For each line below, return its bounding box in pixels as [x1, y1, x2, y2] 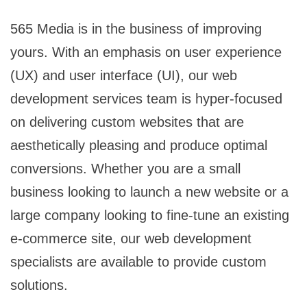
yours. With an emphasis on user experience [10, 45, 282, 60]
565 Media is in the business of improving [10, 21, 262, 37]
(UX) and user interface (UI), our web [10, 68, 237, 84]
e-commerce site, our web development [10, 231, 251, 247]
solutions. [10, 278, 68, 293]
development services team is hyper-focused [10, 91, 282, 107]
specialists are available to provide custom [10, 254, 267, 270]
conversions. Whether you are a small [10, 161, 241, 177]
